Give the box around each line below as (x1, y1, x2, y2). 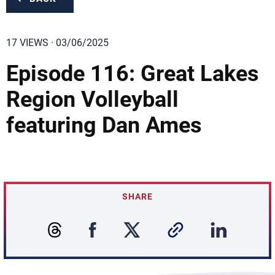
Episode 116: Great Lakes (6, 61, 259, 87)
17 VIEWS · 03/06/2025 (6, 37, 109, 48)
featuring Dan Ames (6, 112, 202, 138)
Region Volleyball (6, 87, 179, 112)
